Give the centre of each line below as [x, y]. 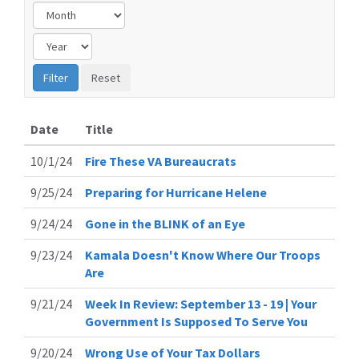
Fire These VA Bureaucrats [161, 161]
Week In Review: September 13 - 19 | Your [201, 303]
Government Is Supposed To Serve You [196, 321]
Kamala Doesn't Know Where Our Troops [203, 254]
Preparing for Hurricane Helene [176, 192]
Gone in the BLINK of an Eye [165, 223]
